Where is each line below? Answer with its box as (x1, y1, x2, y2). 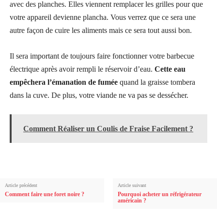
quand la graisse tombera (120, 77, 195, 86)
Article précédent (5, 182, 37, 188)
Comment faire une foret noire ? (5, 190, 84, 198)
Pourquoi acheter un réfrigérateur (117, 190, 201, 198)
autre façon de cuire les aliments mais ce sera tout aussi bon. (10, 26, 192, 34)
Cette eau (155, 64, 186, 73)
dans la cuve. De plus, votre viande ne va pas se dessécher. (10, 91, 188, 99)
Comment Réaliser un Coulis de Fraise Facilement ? (23, 124, 193, 133)
